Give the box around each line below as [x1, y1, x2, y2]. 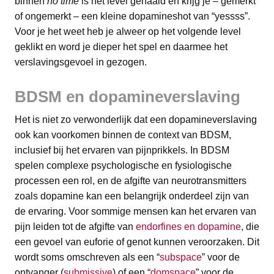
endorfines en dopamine [136, 221, 241, 232]
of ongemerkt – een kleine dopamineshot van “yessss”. [15, 10, 250, 21]
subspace [160, 252, 202, 263]
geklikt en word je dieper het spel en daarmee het [15, 41, 228, 52]
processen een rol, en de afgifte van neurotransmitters [15, 176, 246, 187]
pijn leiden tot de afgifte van [15, 221, 136, 232]
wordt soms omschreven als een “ [15, 252, 160, 263]
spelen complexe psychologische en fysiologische [15, 160, 232, 171]
